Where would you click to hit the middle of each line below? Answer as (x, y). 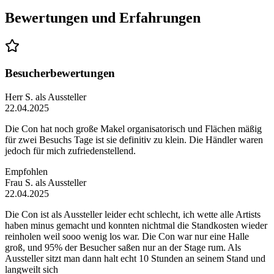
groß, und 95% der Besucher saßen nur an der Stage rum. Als (123, 247)
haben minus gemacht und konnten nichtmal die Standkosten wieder (136, 225)
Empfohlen (26, 171)
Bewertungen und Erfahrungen (103, 17)
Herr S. (20, 97)
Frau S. (20, 182)
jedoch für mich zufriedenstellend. (70, 150)
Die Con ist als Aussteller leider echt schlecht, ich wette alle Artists (133, 214)
